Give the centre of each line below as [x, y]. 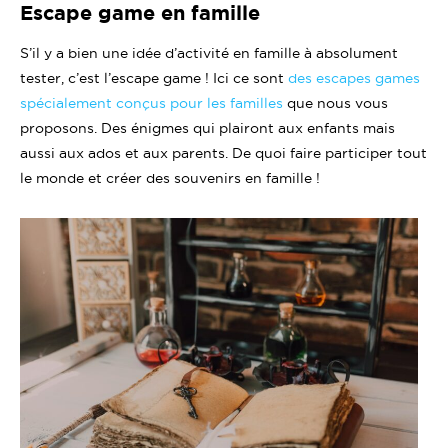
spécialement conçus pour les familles [151, 103]
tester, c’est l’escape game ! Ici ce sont [154, 78]
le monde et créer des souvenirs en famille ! [172, 178]
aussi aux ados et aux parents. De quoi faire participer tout [223, 153]
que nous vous [335, 103]
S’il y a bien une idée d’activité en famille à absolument [209, 53]
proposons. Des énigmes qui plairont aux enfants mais [207, 128]
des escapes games [354, 78]
